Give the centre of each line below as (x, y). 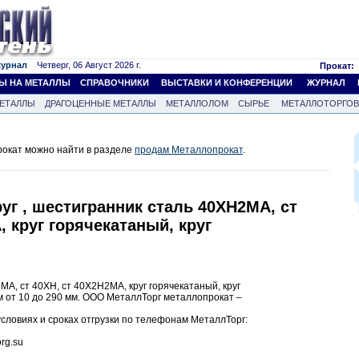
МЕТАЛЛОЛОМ (197, 103)
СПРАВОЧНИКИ (115, 83)
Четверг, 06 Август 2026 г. (84, 65)
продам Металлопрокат (189, 150)
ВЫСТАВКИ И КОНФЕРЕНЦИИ (227, 83)
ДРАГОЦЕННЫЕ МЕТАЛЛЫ (101, 103)
